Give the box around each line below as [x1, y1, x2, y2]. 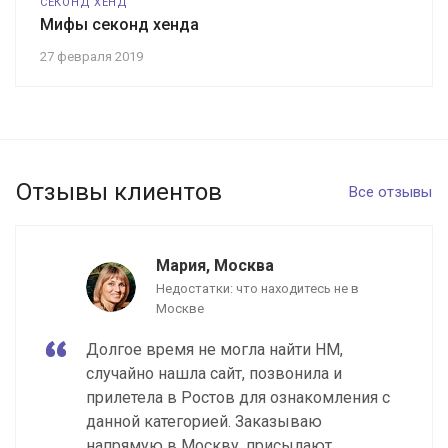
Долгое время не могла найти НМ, [86, 339, 343, 359]
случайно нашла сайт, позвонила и [86, 363, 342, 383]
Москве [156, 300, 204, 316]
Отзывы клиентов [16, 177, 222, 206]
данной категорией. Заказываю [86, 411, 322, 431]
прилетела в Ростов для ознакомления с [86, 387, 390, 407]
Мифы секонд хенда [40, 14, 199, 34]
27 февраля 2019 [40, 48, 143, 64]
